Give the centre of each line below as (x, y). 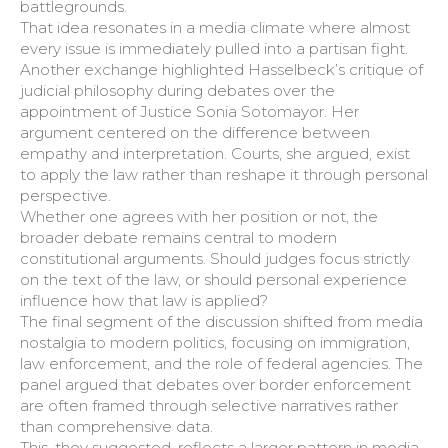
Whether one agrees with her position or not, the (199, 216)
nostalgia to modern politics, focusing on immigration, (215, 342)
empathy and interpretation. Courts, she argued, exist (215, 153)
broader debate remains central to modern (178, 237)
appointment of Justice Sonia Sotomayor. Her (189, 111)
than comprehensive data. (116, 426)
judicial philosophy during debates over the (177, 90)
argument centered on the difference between (195, 132)
